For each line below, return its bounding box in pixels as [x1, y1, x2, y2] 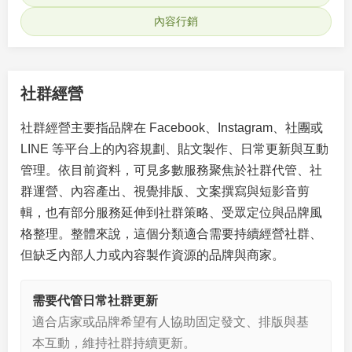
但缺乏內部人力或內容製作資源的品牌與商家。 [20, 248, 284, 262]
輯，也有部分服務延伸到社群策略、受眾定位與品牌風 [20, 206, 322, 219]
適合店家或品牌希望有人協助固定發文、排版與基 [32, 315, 309, 328]
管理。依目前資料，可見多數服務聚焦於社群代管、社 [20, 163, 322, 177]
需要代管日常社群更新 [32, 294, 158, 307]
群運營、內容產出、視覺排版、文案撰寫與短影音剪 [20, 185, 310, 198]
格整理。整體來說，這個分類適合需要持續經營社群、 [20, 227, 322, 240]
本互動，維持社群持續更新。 [32, 336, 196, 350]
